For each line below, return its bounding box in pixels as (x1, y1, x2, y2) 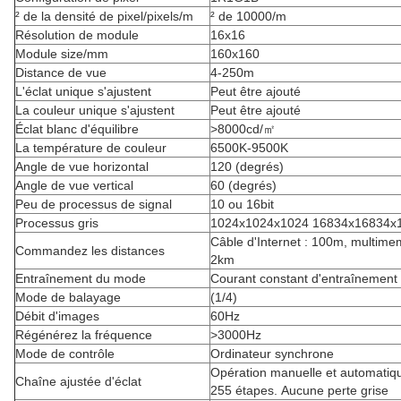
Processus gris (15, 216, 98, 230)
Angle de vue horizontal (15, 159, 149, 174)
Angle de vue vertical (15, 178, 133, 192)
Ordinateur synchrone (210, 346, 334, 361)
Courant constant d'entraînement (210, 271, 397, 286)
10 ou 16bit (210, 197, 274, 211)
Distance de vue (15, 65, 107, 80)
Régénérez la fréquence (15, 328, 152, 342)
